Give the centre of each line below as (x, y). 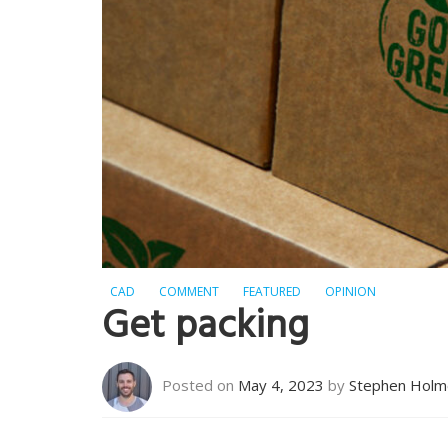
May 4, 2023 (281, 385)
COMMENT (189, 291)
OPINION (350, 291)
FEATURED (272, 291)
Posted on (200, 385)
